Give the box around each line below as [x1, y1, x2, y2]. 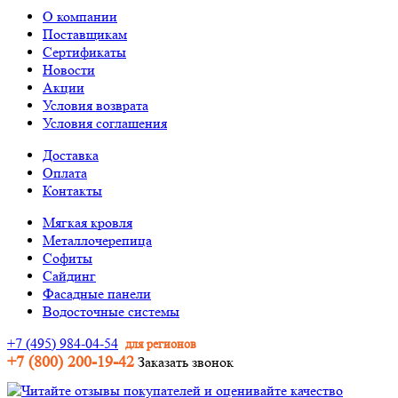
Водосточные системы [43, 303, 179, 321]
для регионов [125, 337, 200, 352]
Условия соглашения [43, 115, 167, 132]
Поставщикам [43, 26, 127, 44]
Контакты [43, 182, 102, 200]
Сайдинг [43, 267, 96, 285]
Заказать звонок [138, 354, 234, 371]
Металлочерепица [43, 232, 152, 250]
